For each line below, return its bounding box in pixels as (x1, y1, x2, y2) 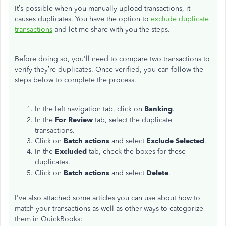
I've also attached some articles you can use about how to (15, 194, 200, 202)
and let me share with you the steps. (52, 25, 170, 34)
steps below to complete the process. (15, 76, 136, 84)
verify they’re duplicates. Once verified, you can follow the (15, 65, 203, 74)
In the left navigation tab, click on (35, 105, 144, 114)
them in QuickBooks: (15, 215, 82, 223)
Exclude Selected (146, 137, 204, 145)
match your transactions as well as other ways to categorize (15, 204, 203, 213)
